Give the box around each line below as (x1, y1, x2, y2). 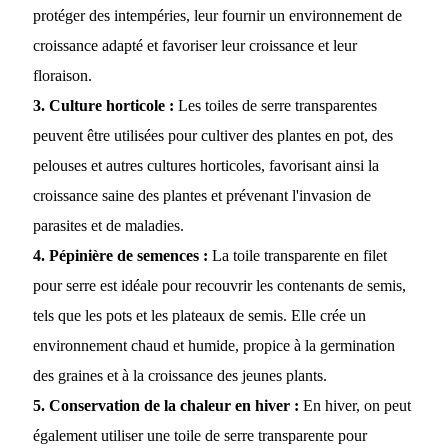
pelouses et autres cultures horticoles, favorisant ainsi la (32, 157, 379, 175)
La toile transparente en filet (207, 247, 387, 265)
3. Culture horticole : (32, 97, 174, 115)
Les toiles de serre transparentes (173, 97, 377, 115)
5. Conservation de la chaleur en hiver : (32, 397, 299, 415)
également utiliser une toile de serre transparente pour (32, 427, 367, 445)
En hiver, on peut (298, 397, 411, 415)
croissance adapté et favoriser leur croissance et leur (32, 37, 357, 55)
